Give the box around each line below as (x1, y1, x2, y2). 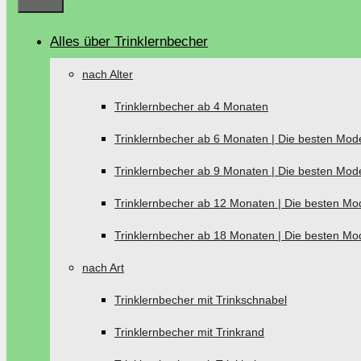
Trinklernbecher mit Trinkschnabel (114, 293, 287, 306)
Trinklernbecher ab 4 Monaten (114, 100, 268, 113)
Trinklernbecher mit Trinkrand (114, 326, 264, 338)
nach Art (82, 261, 124, 274)
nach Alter (82, 68, 133, 81)
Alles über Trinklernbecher (50, 34, 208, 49)
